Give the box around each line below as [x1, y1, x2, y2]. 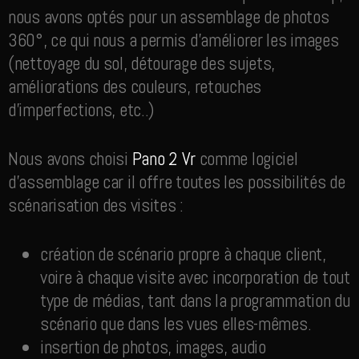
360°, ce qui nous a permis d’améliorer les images [8, 28, 339, 52]
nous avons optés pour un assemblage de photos [8, 5, 329, 29]
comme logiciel [195, 147, 298, 171]
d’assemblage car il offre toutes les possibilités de [8, 170, 345, 195]
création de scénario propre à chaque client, [40, 242, 326, 267]
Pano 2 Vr [131, 147, 196, 171]
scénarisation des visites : [8, 193, 184, 218]
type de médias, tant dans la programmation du [40, 288, 350, 313]
